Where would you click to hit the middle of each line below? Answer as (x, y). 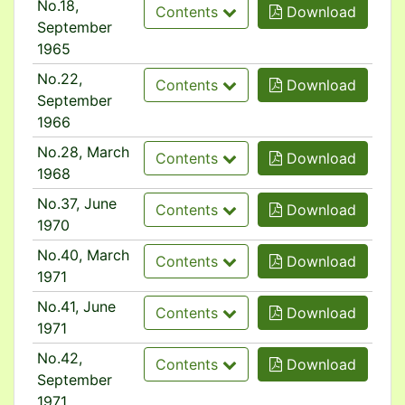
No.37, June (76, 203)
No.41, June (76, 306)
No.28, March (83, 152)
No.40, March (83, 255)
